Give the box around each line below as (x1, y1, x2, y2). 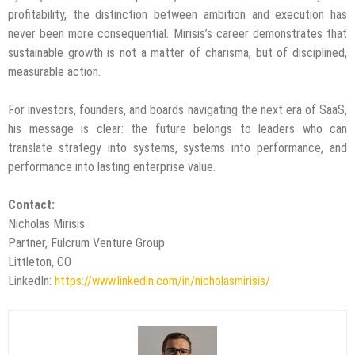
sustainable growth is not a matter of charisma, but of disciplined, (8, 45, 347, 61)
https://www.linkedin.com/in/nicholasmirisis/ (55, 273, 270, 289)
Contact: (8, 197, 55, 213)
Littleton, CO (8, 254, 71, 270)
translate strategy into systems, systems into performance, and (8, 140, 347, 156)
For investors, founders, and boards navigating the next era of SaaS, (8, 102, 347, 118)
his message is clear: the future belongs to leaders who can (8, 121, 347, 137)
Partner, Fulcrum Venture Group (8, 235, 165, 251)
